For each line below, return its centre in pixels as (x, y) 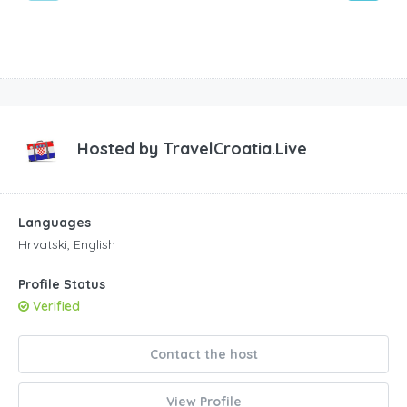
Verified (55, 307)
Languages (55, 223)
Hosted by (120, 149)
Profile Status (62, 285)
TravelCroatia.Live (235, 149)
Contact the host (203, 355)
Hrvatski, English (67, 245)
